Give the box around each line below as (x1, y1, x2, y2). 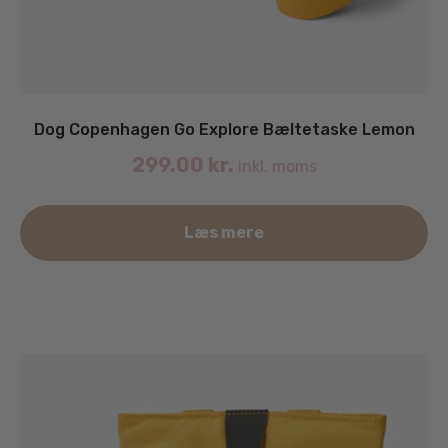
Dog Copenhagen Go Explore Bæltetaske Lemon (33, 119, 415, 139)
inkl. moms (233, 156, 317, 176)
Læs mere (184, 222, 264, 242)
